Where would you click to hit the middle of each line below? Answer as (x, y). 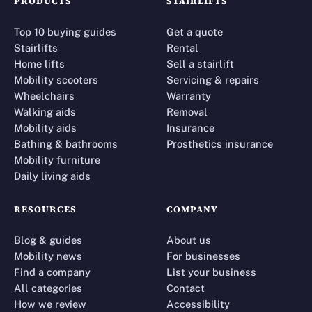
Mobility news (48, 256)
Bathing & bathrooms (66, 143)
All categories (48, 288)
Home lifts (39, 63)
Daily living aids (52, 175)
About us (189, 240)
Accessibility (198, 304)
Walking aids (45, 111)
